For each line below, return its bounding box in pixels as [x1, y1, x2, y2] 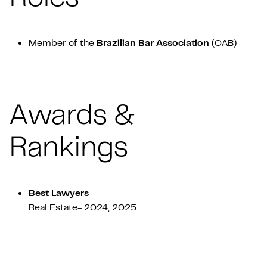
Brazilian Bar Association [97, 36, 212, 48]
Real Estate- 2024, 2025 [29, 201, 136, 213]
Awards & [10, 95, 135, 131]
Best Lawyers [29, 187, 91, 198]
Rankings [10, 128, 128, 163]
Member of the [29, 36, 97, 48]
